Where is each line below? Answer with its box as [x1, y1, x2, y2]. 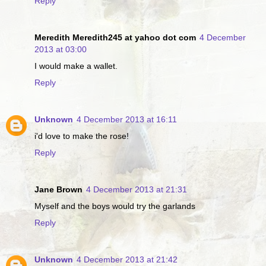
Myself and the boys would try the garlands [34, 201, 195, 211]
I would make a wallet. [34, 61, 118, 71]
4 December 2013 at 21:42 [77, 255, 178, 265]
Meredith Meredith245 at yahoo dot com [34, 33, 196, 43]
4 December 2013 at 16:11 [77, 115, 177, 125]
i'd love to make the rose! [34, 131, 129, 141]
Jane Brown [34, 185, 83, 195]
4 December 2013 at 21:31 [86, 185, 187, 195]
